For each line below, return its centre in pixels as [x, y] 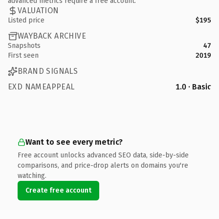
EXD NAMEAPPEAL [41, 87]
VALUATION [38, 11]
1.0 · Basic [193, 87]
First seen [23, 55]
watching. [32, 175]
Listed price [26, 20]
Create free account [58, 190]
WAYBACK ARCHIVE [52, 36]
